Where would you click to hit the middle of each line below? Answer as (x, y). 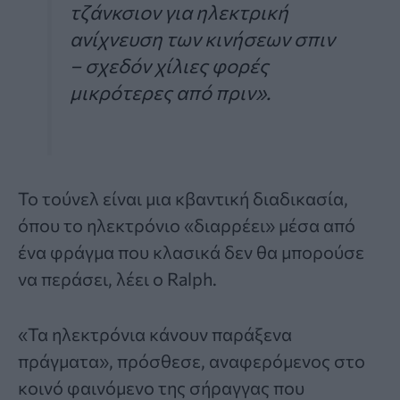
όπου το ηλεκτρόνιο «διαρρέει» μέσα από (187, 225)
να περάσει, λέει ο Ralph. (117, 278)
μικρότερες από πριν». (170, 92)
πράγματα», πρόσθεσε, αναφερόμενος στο (192, 360)
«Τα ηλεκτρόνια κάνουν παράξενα (155, 333)
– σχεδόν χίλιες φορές (169, 65)
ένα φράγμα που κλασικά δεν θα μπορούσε (191, 251)
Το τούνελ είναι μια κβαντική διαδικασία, (183, 198)
